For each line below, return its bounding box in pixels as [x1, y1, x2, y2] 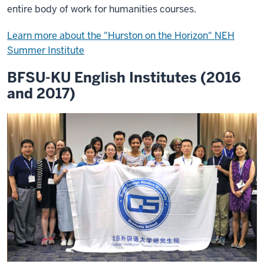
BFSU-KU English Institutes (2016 [7, 68, 241, 87]
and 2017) [7, 84, 75, 103]
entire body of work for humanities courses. [7, 3, 199, 15]
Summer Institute [7, 44, 84, 57]
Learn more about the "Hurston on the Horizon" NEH [7, 29, 235, 42]
